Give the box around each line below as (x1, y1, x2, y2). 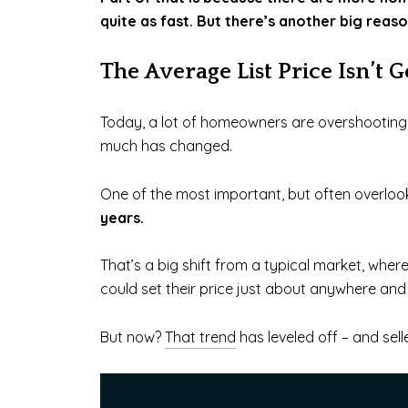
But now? (100, 328, 165, 347)
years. (100, 208, 144, 227)
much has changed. (100, 137, 232, 156)
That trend (165, 328, 236, 347)
